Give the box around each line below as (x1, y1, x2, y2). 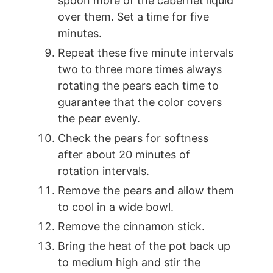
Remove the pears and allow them (58, 184, 235, 197)
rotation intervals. (58, 165, 150, 178)
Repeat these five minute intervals (58, 46, 234, 60)
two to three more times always (58, 63, 222, 76)
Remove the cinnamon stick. (58, 220, 205, 233)
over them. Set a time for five (58, 10, 210, 24)
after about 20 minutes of (58, 148, 191, 161)
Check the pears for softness (58, 132, 209, 145)
